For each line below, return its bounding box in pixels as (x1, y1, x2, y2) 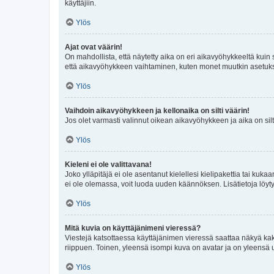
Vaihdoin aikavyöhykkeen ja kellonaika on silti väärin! (65, 106, 250, 115)
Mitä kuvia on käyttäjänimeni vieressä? (65, 224, 201, 232)
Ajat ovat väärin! (65, 43, 122, 51)
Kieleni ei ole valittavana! (65, 160, 152, 169)
